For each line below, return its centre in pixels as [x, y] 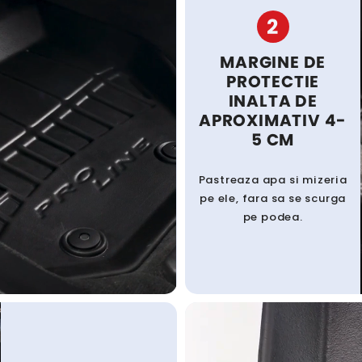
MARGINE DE [273, 63]
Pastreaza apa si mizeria [273, 180]
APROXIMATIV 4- [273, 121]
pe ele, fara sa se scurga [273, 199]
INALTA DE [273, 101]
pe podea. [273, 217]
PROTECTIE [273, 82]
